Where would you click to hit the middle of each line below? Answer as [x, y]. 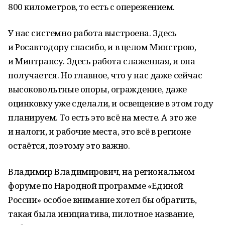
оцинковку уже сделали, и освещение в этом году [111, 103]
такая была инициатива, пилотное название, [101, 214]
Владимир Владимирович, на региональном [102, 172]
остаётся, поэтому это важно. [69, 145]
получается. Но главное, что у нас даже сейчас [105, 75]
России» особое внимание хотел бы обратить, [102, 200]
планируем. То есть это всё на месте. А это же [102, 117]
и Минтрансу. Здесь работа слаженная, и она [102, 61]
